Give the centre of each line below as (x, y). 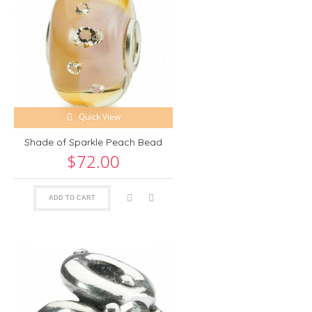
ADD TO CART (72, 197)
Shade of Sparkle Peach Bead (93, 142)
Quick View (99, 117)
